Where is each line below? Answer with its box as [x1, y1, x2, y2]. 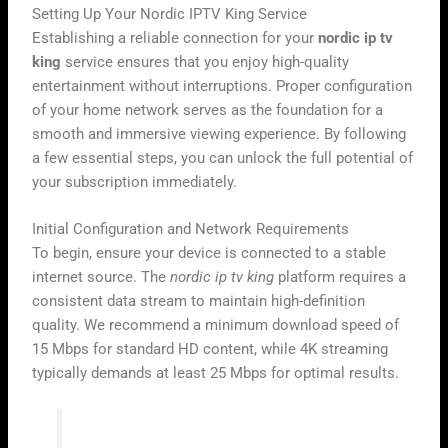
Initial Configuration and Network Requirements [32, 219, 350, 238]
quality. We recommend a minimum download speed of [32, 315, 400, 334]
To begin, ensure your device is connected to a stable [32, 243, 387, 262]
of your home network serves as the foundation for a [32, 100, 384, 119]
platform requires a [274, 267, 407, 286]
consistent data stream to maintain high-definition [32, 291, 366, 310]
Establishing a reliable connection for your [32, 28, 319, 47]
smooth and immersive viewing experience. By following [32, 124, 407, 143]
